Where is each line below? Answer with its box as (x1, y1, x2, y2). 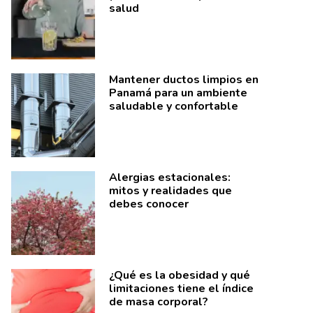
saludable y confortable (109, 99, 238, 114)
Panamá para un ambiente (109, 85, 247, 101)
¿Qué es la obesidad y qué (109, 268, 250, 283)
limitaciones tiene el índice (109, 281, 254, 296)
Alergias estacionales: (109, 170, 231, 185)
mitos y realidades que (109, 183, 232, 198)
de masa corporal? (109, 294, 208, 310)
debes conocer (109, 196, 189, 212)
